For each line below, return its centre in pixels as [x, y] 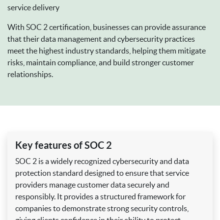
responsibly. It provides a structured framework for [100, 197]
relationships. [30, 74]
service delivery [33, 7]
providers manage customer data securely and [92, 185]
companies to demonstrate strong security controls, [102, 208]
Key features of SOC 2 [64, 145]
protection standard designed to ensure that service [102, 173]
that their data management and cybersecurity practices [101, 39]
